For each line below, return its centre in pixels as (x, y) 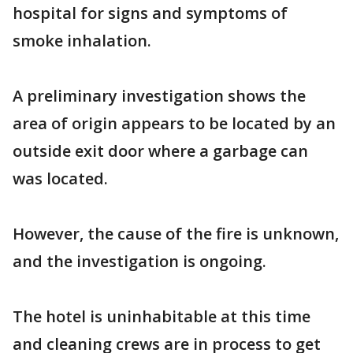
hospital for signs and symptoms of (150, 13)
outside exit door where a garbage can (160, 151)
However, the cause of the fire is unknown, (176, 234)
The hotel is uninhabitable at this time (162, 316)
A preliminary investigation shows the (159, 96)
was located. (60, 178)
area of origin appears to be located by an (174, 123)
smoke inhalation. (82, 41)
